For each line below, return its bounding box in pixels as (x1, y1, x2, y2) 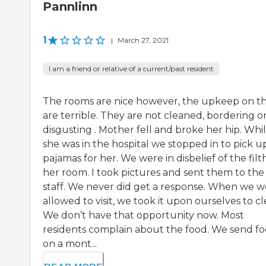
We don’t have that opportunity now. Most (43, 210, 244, 221)
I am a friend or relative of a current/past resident (49, 64, 214, 74)
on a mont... (43, 238, 97, 250)
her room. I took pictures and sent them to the (43, 167, 264, 179)
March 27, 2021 (118, 36, 169, 45)
